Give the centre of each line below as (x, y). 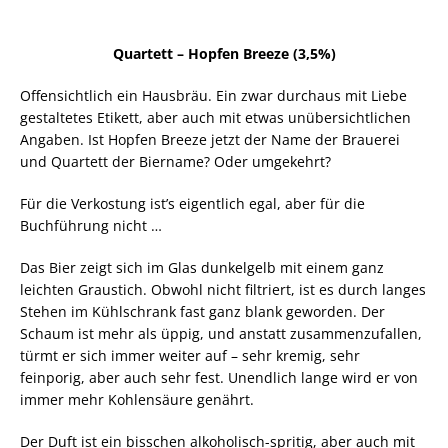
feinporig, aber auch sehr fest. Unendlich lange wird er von (219, 377)
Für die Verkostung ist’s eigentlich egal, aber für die (192, 203)
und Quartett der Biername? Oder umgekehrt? (175, 161)
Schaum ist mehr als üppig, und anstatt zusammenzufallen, (221, 333)
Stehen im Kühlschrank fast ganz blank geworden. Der (202, 311)
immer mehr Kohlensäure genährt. (137, 399)
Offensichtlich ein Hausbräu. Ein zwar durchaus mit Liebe (213, 95)
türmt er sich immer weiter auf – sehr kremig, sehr (190, 355)
